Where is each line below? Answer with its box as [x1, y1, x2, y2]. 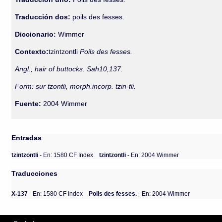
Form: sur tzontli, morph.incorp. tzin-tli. [15, 82, 136, 90]
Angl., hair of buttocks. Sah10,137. [15, 65, 123, 73]
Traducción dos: [15, 13, 71, 21]
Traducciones [11, 169, 58, 177]
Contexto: [15, 48, 49, 55]
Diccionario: [15, 30, 58, 38]
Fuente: [15, 100, 42, 108]
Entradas [11, 134, 42, 142]
